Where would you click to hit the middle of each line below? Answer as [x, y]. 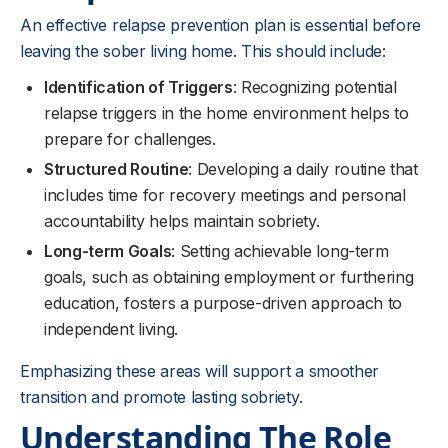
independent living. [111, 329]
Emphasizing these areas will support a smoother [199, 371]
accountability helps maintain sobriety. [182, 221]
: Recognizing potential [314, 87]
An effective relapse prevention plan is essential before [221, 25]
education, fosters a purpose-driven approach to [223, 303]
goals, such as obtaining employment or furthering [229, 277]
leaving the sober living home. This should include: [203, 51]
